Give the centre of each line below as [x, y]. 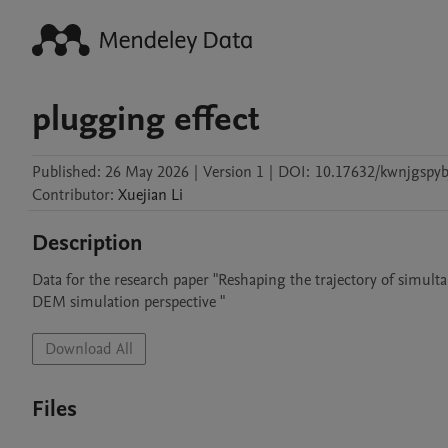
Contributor [71, 195]
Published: [66, 172]
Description [87, 243]
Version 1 [233, 172]
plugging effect [146, 119]
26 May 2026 [147, 172]
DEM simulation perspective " [128, 302]
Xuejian [142, 195]
